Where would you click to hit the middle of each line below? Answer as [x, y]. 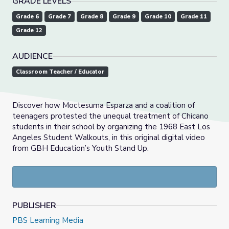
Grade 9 [124, 17]
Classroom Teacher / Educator [60, 72]
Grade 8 [92, 17]
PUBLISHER [34, 206]
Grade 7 [60, 17]
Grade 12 [29, 31]
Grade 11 [194, 17]
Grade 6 [27, 17]
